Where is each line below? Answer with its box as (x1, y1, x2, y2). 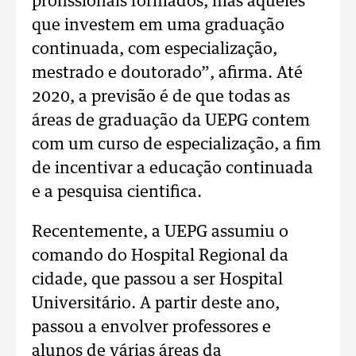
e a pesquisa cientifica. (32, 184, 202, 200)
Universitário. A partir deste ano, (32, 296, 280, 311)
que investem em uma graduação (32, 17, 284, 33)
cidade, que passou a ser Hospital (32, 272, 283, 288)
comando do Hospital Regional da (32, 248, 288, 264)
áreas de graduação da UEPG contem (32, 113, 310, 129)
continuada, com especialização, (32, 41, 277, 57)
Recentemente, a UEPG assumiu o (32, 224, 288, 240)
